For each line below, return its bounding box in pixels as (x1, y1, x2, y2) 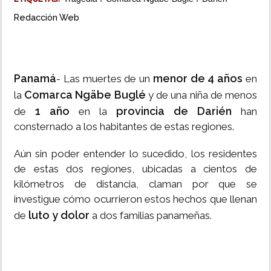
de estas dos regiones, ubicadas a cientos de (14, 163, 257, 175)
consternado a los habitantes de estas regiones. (14, 120, 234, 133)
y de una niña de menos (145, 89, 258, 102)
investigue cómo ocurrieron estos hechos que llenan (14, 193, 257, 206)
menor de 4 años (152, 72, 243, 85)
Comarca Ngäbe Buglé (24, 88, 146, 102)
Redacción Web (14, 12, 79, 23)
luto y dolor (28, 209, 90, 222)
